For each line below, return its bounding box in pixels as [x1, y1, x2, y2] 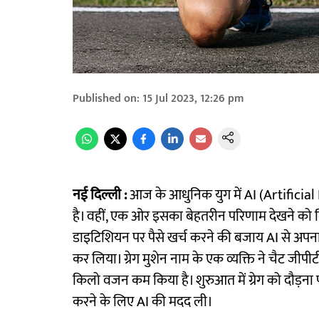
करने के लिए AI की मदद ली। [73, 290, 213, 315]
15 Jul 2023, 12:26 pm [142, 89, 244, 109]
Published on [73, 89, 137, 109]
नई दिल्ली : [73, 183, 130, 208]
